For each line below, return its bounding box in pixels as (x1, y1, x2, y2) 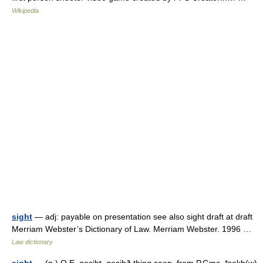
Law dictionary (12, 238, 53, 245)
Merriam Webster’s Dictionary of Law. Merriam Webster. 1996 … (12, 224, 256, 234)
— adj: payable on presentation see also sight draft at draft (32, 212, 252, 221)
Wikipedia (12, 7, 39, 14)
